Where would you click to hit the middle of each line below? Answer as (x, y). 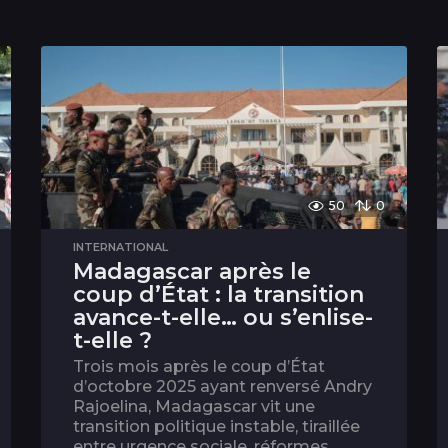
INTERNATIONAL (120, 247)
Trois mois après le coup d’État (198, 367)
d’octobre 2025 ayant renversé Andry (222, 387)
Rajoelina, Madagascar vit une (193, 407)
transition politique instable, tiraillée (216, 427)
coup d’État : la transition (218, 295)
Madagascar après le (191, 272)
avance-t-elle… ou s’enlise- (222, 318)
